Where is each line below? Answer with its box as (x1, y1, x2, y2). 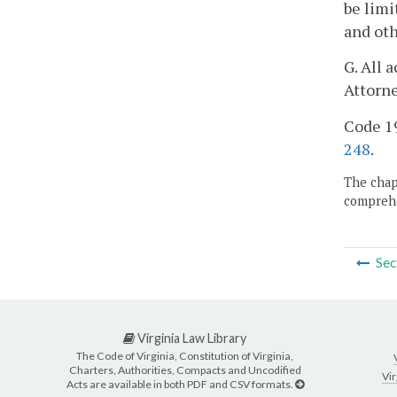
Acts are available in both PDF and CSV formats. (66, 378, 295, 392)
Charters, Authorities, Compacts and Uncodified (68, 363, 301, 378)
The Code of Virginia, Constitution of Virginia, (76, 349, 293, 363)
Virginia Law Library (135, 331, 246, 346)
